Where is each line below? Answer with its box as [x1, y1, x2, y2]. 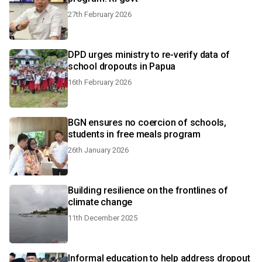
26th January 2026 [68, 146, 129, 154]
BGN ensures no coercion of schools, [68, 117, 226, 128]
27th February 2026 [68, 10, 132, 19]
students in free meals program [68, 129, 201, 140]
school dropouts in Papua [68, 61, 176, 72]
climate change [68, 196, 133, 208]
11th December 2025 [68, 213, 137, 222]
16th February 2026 [68, 78, 132, 87]
